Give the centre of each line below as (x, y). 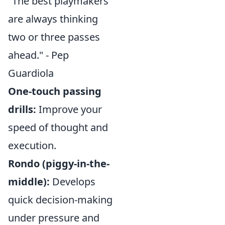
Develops (73, 182)
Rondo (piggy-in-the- (59, 163)
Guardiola (31, 73)
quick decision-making (60, 200)
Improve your (69, 109)
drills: (22, 109)
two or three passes (54, 37)
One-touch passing (55, 91)
